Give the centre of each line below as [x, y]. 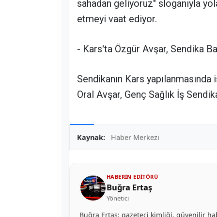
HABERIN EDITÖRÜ [132, 177]
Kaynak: [91, 137]
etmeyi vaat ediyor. [117, 19]
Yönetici [118, 198]
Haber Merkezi [135, 137]
